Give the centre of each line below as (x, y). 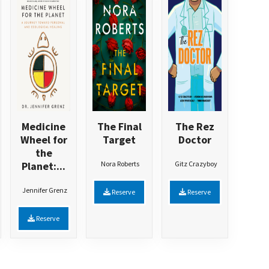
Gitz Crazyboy (196, 164)
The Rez (195, 127)
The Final (119, 127)
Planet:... (44, 166)
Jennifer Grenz (44, 190)
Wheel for (44, 140)
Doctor (195, 140)
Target (119, 140)
